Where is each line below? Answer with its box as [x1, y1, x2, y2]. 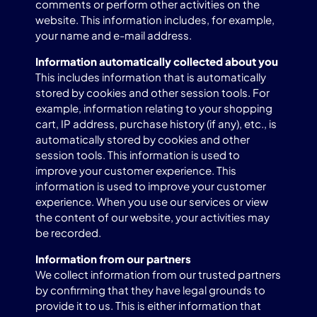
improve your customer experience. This [35, 163, 236, 177]
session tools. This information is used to [35, 148, 240, 161]
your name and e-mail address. [35, 28, 192, 42]
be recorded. [35, 226, 101, 239]
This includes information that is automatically [35, 70, 266, 83]
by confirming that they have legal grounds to [35, 283, 265, 296]
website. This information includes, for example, [35, 13, 275, 26]
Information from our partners [35, 252, 191, 265]
